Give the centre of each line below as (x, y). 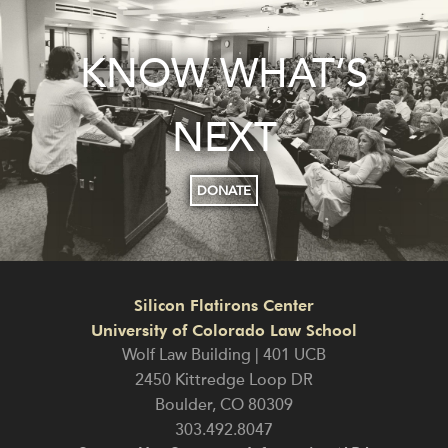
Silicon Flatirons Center (224, 306)
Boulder (183, 405)
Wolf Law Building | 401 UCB (224, 355)
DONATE (224, 191)
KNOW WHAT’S (224, 74)
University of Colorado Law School (224, 331)
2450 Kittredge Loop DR (224, 380)
